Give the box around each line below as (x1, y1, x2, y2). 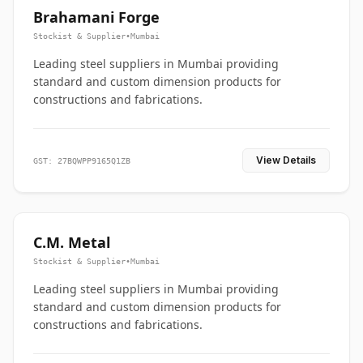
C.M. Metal (33, 233, 110, 252)
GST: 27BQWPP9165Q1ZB (33, 156, 130, 165)
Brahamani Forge (33, 7, 160, 27)
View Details (256, 154, 316, 166)
